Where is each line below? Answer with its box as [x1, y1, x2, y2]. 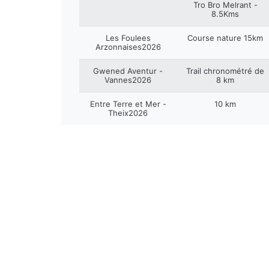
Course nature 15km [187, 33, 263, 43]
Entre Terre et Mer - [89, 99, 166, 109]
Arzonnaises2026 [95, 42, 161, 52]
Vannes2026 [104, 75, 151, 85]
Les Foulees [105, 33, 151, 43]
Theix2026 [108, 108, 148, 118]
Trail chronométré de [186, 66, 264, 76]
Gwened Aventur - [93, 66, 163, 76]
